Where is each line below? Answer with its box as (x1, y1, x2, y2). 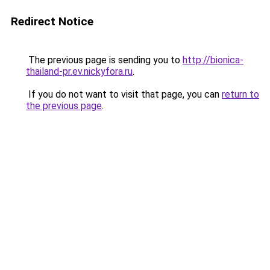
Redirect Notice (11, 14, 93, 28)
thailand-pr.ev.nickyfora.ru (26, 66, 133, 77)
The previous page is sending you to (26, 54, 183, 66)
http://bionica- (183, 54, 243, 66)
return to (222, 89, 259, 100)
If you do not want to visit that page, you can (26, 89, 222, 100)
